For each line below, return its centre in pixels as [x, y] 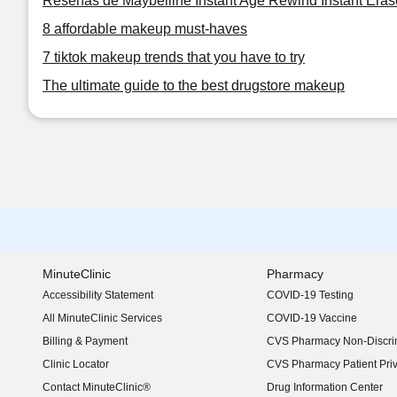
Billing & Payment [85, 341]
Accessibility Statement [98, 295]
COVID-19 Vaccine [311, 318]
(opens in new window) [97, 302]
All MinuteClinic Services [102, 318]
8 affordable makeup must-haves [145, 29]
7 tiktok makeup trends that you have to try [174, 57]
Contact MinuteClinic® [97, 387]
